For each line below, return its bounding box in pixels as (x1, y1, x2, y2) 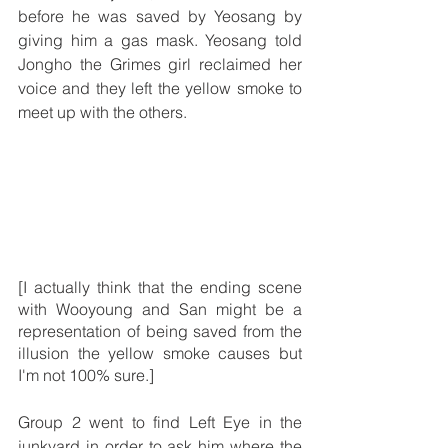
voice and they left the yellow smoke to (18, 78, 302, 99)
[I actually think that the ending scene (18, 276, 302, 297)
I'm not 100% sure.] (18, 364, 158, 385)
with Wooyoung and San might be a (18, 298, 302, 319)
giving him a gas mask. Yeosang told (18, 30, 302, 51)
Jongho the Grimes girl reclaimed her (18, 54, 302, 75)
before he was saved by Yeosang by (18, 6, 302, 27)
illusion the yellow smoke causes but (18, 342, 302, 363)
